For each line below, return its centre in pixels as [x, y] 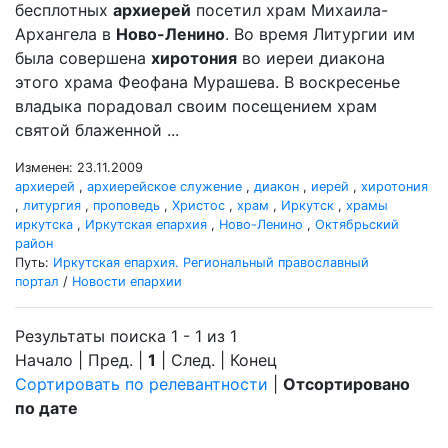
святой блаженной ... [97, 130]
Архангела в [65, 34]
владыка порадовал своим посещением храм [196, 106]
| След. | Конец [216, 360]
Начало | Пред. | [81, 360]
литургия [52, 205]
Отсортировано [346, 384]
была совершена [83, 58]
